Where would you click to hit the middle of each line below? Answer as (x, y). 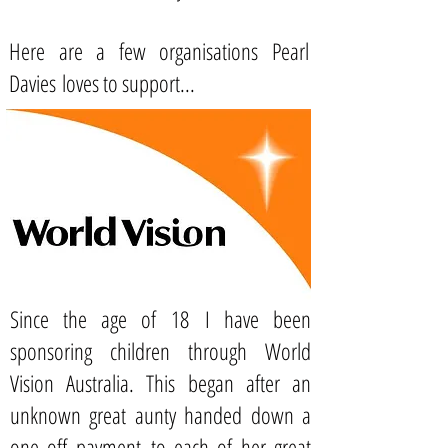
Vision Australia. (78, 383)
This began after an (229, 383)
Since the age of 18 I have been (160, 319)
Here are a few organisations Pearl (159, 51)
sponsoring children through (137, 351)
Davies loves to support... (102, 83)
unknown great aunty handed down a (160, 415)
